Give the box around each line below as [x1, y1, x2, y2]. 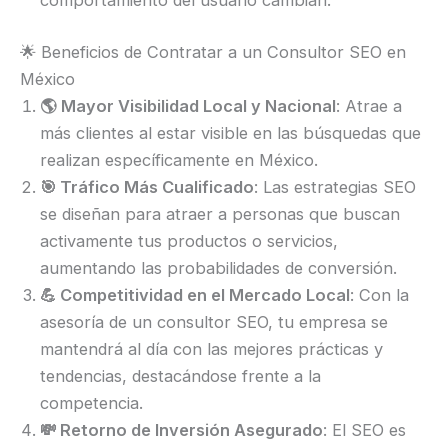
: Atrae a [336, 95, 402, 116]
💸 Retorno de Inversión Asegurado [40, 419, 323, 440]
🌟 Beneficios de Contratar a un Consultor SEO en [20, 41, 406, 62]
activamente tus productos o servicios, [40, 230, 338, 251]
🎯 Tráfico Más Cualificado [40, 176, 254, 197]
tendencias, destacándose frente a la [40, 365, 321, 386]
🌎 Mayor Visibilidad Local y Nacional [40, 95, 336, 116]
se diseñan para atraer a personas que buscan [40, 203, 400, 224]
